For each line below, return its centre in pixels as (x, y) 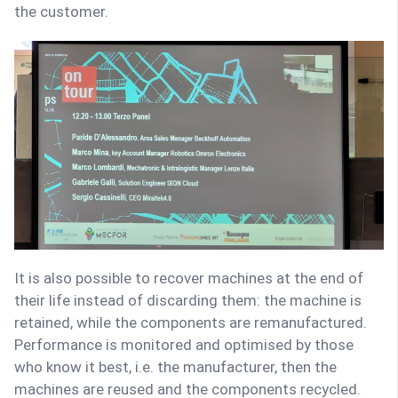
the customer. (61, 12)
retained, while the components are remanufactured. (191, 322)
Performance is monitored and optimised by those (184, 344)
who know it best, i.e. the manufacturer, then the (175, 366)
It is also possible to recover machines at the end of (189, 278)
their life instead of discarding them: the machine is (188, 300)
